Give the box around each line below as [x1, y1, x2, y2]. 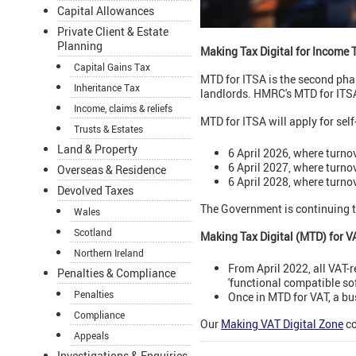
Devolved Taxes [57, 183, 133, 199]
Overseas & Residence [57, 162, 166, 178]
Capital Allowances [57, 3, 154, 19]
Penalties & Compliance [57, 265, 176, 281]
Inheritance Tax [74, 81, 140, 95]
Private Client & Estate [57, 24, 168, 40]
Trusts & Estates [74, 122, 143, 136]
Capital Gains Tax [74, 60, 150, 74]
